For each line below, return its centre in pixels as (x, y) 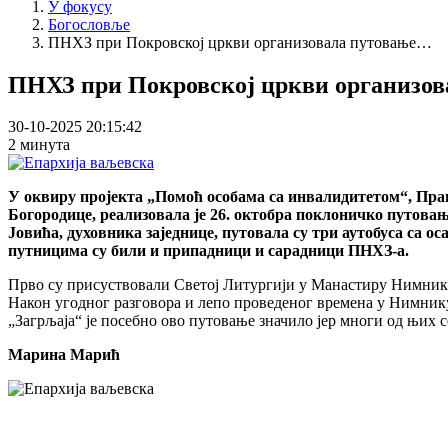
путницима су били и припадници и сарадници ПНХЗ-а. (208, 251)
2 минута (39, 145)
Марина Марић (64, 355)
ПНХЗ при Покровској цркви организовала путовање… (240, 42)
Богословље (89, 24)
